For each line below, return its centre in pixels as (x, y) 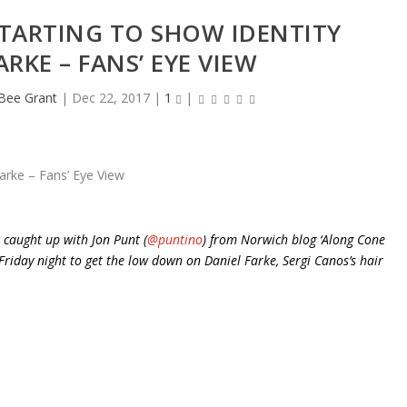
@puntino (174, 240)
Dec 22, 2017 (111, 98)
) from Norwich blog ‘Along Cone (293, 240)
